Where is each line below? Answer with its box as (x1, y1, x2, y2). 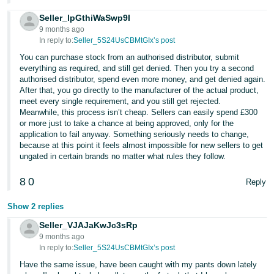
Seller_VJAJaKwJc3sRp (39, 220, 138, 230)
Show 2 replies (7, 202, 64, 211)
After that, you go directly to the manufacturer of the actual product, (20, 86, 259, 95)
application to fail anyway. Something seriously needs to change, (20, 130, 250, 139)
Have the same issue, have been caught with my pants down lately (20, 260, 257, 269)
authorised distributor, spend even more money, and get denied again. (20, 75, 266, 84)
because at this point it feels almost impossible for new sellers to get (20, 141, 264, 150)
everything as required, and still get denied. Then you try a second (20, 64, 254, 73)
